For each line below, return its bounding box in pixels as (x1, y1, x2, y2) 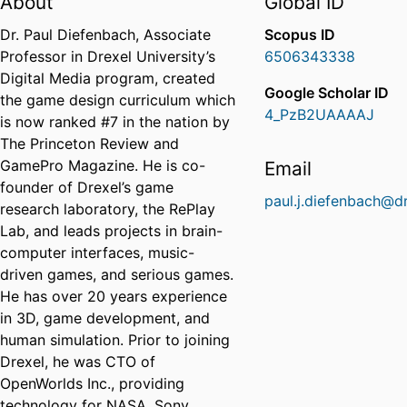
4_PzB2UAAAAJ (264, 105, 375, 124)
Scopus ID (264, 25, 336, 45)
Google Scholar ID (264, 84, 390, 103)
